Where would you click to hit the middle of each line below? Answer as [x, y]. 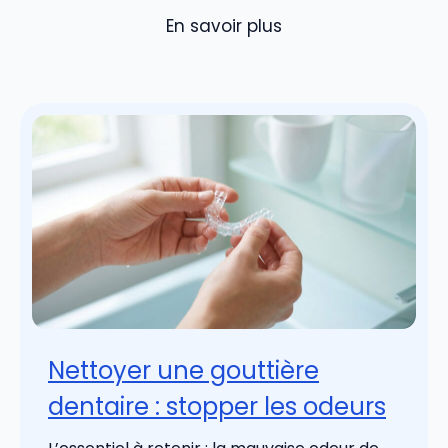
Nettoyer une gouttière [183, 371]
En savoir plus [224, 25]
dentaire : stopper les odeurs [217, 407]
